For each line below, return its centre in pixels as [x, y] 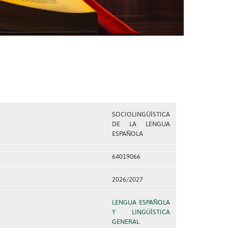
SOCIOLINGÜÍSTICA [141, 114]
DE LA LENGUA [141, 124]
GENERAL [125, 222]
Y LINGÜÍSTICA [141, 212]
